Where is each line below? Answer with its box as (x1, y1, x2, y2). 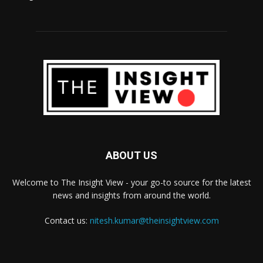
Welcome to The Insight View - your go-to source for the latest (12, 176, 251, 188)
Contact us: (44, 214, 90, 226)
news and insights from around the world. (52, 189, 211, 201)
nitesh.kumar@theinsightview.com (89, 214, 219, 226)
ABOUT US (106, 149, 157, 161)
